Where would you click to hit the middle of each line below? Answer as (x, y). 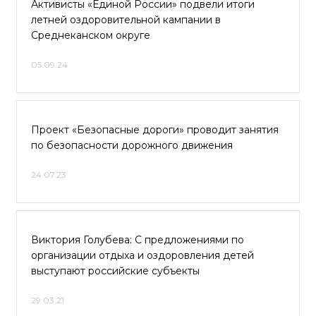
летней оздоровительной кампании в (126, 20)
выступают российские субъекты (115, 271)
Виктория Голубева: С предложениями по (138, 240)
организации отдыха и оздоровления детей (142, 255)
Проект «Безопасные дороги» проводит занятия (155, 130)
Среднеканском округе (91, 35)
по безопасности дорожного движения (132, 145)
